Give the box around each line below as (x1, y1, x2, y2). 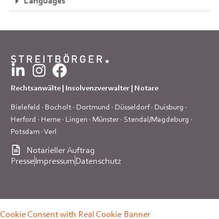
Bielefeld (11, 102, 41, 112)
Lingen (66, 114, 88, 124)
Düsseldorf (115, 102, 150, 112)
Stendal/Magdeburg (124, 114, 190, 124)
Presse (11, 155, 35, 166)
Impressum (35, 155, 75, 166)
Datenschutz (75, 155, 122, 166)
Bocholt (45, 102, 72, 112)
